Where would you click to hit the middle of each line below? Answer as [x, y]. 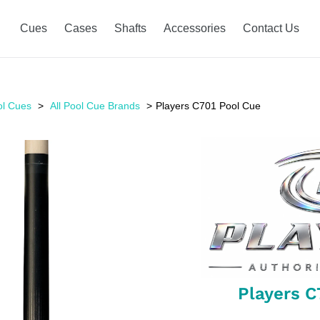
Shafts [130, 28]
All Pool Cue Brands [95, 106]
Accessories [195, 28]
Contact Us [271, 28]
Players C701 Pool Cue [208, 106]
